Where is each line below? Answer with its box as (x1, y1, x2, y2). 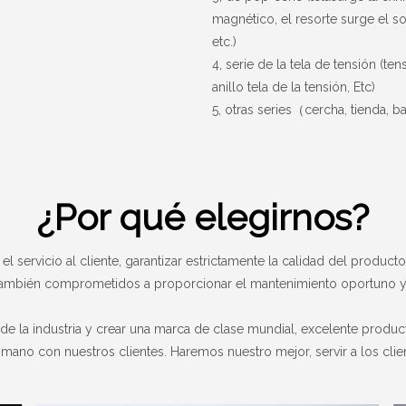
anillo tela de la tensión (212, 80, 347, 95)
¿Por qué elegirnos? (37, 196, 369, 239)
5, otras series (212, 102, 292, 118)
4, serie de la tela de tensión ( (212, 57, 383, 72)
